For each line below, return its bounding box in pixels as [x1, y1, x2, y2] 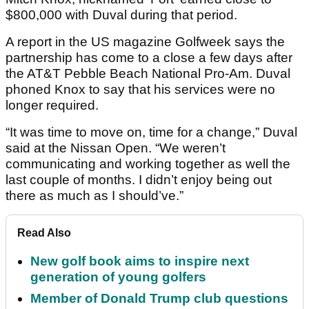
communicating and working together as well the [6, 156, 290, 171]
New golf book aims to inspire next [30, 253, 249, 268]
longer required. [6, 97, 99, 112]
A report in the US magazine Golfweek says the [6, 34, 285, 49]
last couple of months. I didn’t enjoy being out [6, 172, 272, 187]
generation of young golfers [30, 269, 206, 284]
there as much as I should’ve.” [6, 188, 183, 203]
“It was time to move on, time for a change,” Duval [6, 124, 297, 139]
